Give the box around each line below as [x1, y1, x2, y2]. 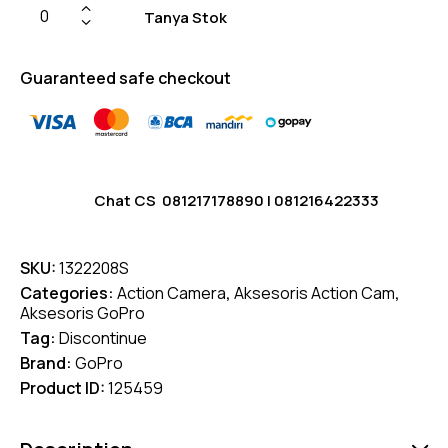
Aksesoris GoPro [20, 301, 145, 324]
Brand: [20, 351, 75, 374]
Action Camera [117, 281, 226, 304]
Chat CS [94, 189, 162, 211]
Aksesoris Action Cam [234, 281, 395, 304]
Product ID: [20, 376, 108, 399]
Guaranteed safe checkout [20, 66, 231, 89]
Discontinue [59, 326, 147, 349]
